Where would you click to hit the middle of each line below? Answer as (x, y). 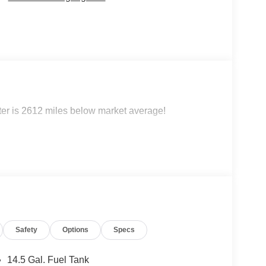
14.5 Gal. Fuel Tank (48, 259)
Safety (27, 229)
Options (76, 229)
